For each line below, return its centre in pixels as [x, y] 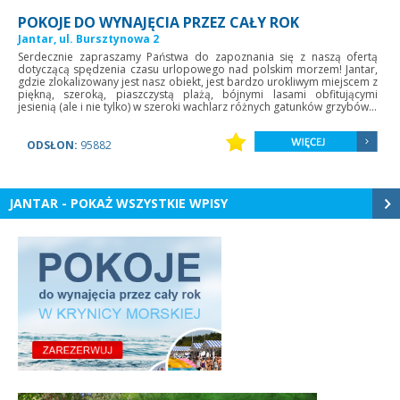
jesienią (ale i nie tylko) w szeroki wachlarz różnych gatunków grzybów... [197, 107]
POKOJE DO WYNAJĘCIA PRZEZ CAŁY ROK [158, 23]
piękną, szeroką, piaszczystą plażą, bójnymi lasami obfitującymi [198, 95]
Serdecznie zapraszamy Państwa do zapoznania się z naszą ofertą [198, 57]
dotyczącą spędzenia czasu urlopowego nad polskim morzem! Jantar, [198, 70]
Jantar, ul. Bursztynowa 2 [88, 39]
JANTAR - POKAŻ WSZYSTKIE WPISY [118, 204]
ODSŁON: [54, 146]
